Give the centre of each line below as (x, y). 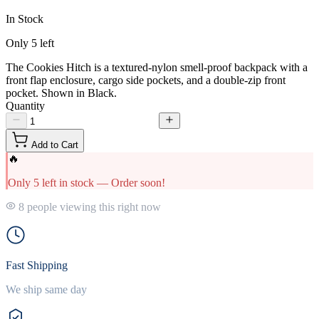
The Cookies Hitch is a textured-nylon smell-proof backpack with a (157, 67)
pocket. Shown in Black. (61, 93)
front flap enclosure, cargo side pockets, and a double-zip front (146, 80)
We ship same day (46, 289)
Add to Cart (55, 145)
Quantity (25, 105)
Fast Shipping (37, 265)
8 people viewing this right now (88, 206)
